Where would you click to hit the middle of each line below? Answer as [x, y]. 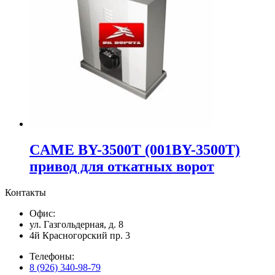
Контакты [25, 192]
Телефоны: [52, 256]
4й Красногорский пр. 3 [80, 235]
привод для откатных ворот [122, 166]
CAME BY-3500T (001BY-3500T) [135, 149]
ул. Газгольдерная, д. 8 [76, 224]
